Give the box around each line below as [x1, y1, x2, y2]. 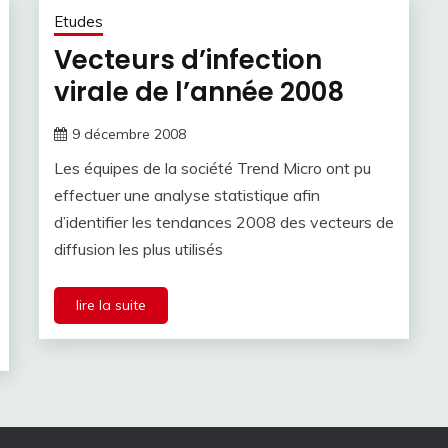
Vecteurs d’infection [54, 42, 322, 79]
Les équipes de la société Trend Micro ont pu [54, 158, 371, 179]
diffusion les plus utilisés [54, 239, 223, 260]
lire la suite [76, 296, 146, 315]
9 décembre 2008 [72, 125, 186, 144]
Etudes [54, 12, 103, 32]
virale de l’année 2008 [54, 74, 344, 111]
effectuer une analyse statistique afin [54, 185, 320, 206]
